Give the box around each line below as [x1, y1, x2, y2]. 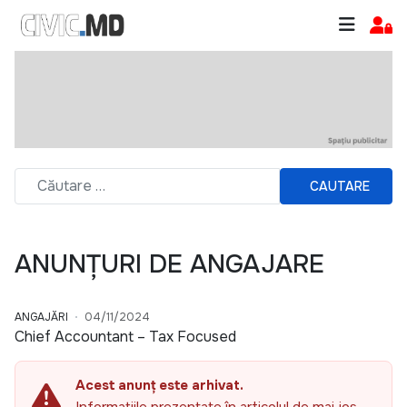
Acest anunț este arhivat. [75, 376, 243, 395]
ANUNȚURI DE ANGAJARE [15, 248, 324, 282]
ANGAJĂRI [15, 310, 68, 325]
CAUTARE [310, 177, 370, 194]
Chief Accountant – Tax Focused [15, 327, 236, 347]
